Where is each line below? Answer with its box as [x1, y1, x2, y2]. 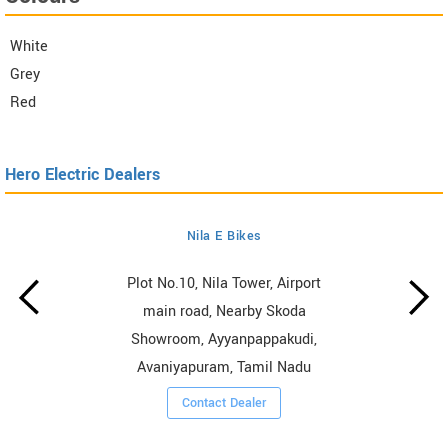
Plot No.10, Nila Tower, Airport [127, 272, 322, 294]
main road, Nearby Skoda [142, 300, 306, 322]
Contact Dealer [182, 393, 267, 412]
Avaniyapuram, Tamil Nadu [137, 356, 312, 378]
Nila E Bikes [186, 226, 262, 245]
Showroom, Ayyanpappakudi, [131, 328, 318, 350]
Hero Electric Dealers [5, 162, 160, 186]
